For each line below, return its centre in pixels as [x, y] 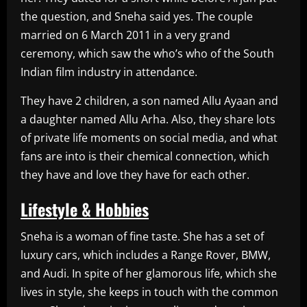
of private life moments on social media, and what [149, 137]
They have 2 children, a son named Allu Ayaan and [149, 100]
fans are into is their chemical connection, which [145, 156]
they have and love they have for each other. [135, 174]
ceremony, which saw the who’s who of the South [147, 53]
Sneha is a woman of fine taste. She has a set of [142, 236]
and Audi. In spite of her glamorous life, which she [149, 273]
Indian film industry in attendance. [109, 72]
